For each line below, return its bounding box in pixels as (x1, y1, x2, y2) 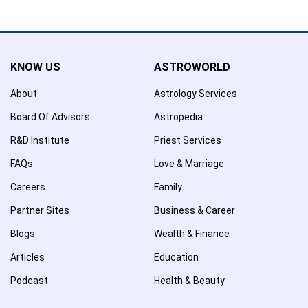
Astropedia (154, 111, 203, 122)
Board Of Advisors (10, 111, 90, 122)
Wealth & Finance (154, 228, 230, 239)
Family (154, 181, 182, 192)
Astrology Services (154, 87, 237, 99)
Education (154, 251, 199, 263)
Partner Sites (10, 204, 69, 216)
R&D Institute (10, 134, 69, 146)
